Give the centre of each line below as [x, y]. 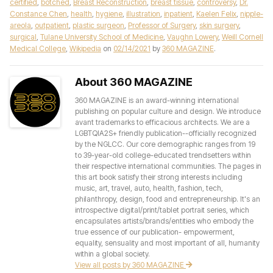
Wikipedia [85, 48]
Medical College [38, 48]
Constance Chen [38, 14]
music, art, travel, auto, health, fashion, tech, [149, 188]
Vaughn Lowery [193, 37]
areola [20, 25]
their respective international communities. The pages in [168, 166]
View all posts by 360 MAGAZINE [130, 265]
